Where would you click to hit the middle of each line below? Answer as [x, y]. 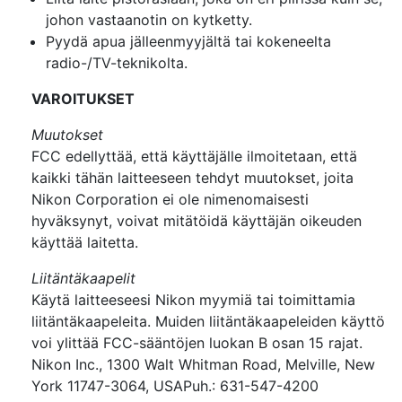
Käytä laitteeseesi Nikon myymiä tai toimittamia [193, 300]
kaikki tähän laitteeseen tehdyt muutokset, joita [192, 178]
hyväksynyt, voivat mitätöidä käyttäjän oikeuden [197, 221]
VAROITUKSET [83, 99]
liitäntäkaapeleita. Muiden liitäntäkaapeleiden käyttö [208, 321]
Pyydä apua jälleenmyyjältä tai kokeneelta [188, 41]
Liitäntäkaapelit [83, 278]
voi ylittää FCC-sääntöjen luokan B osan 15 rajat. [197, 343]
